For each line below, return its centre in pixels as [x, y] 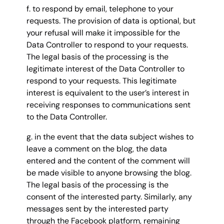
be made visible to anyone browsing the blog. [109, 173]
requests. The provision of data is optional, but [111, 21]
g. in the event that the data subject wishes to [110, 137]
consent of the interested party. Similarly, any [109, 197]
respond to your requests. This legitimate [101, 81]
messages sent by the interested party [97, 209]
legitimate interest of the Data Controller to [105, 69]
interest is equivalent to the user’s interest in [108, 93]
